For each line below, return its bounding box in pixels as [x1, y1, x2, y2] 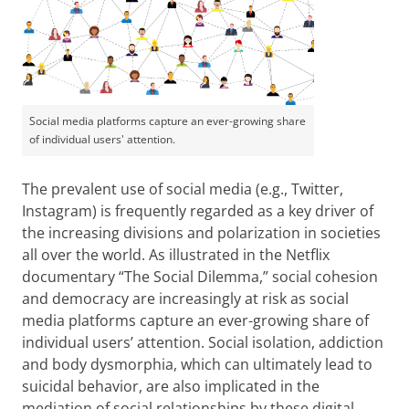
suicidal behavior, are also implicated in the [22, 376, 320, 396]
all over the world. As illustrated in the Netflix [22, 245, 330, 265]
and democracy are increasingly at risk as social [22, 288, 349, 309]
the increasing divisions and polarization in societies [22, 223, 381, 243]
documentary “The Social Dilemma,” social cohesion [22, 267, 378, 287]
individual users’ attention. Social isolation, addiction [22, 332, 383, 352]
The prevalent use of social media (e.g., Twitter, [22, 179, 343, 199]
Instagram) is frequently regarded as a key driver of [22, 201, 373, 221]
